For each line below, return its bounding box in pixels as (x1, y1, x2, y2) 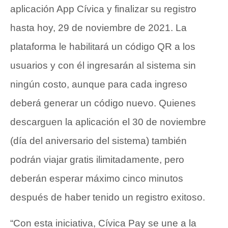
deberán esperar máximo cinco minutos (10, 173, 183, 184)
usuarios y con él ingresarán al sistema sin (10, 60, 196, 71)
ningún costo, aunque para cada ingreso (10, 79, 187, 90)
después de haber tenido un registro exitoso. (10, 192, 205, 203)
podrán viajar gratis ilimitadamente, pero (10, 154, 184, 165)
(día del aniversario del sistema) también (10, 135, 187, 147)
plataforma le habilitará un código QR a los (10, 41, 195, 52)
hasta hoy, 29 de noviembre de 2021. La (10, 22, 187, 34)
